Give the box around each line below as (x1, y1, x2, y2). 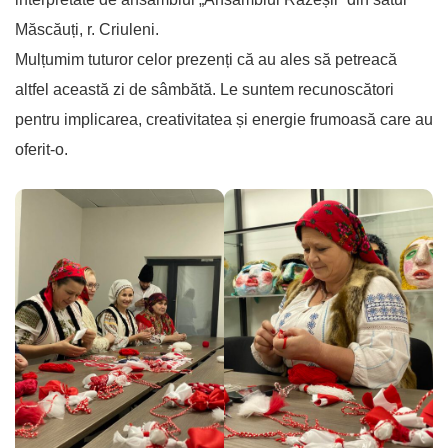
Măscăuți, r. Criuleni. (15, 20, 159, 38)
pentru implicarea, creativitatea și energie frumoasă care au (15, 110, 433, 128)
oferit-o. (15, 140, 68, 158)
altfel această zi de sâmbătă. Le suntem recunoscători (15, 80, 394, 98)
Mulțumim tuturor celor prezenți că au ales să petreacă (15, 50, 397, 68)
